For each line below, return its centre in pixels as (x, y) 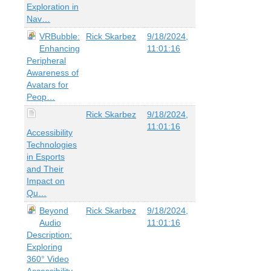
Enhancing (60, 48)
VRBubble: (60, 36)
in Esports (46, 156)
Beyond (54, 210)
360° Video (48, 259)
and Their (45, 168)
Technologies (52, 144)
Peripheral (46, 60)
